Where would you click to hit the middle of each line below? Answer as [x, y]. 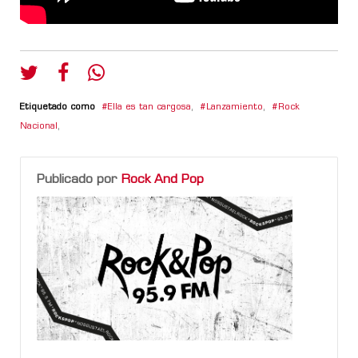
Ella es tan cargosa [149, 107]
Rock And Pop [163, 179]
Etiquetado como [58, 107]
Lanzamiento [235, 107]
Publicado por [79, 179]
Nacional [39, 126]
